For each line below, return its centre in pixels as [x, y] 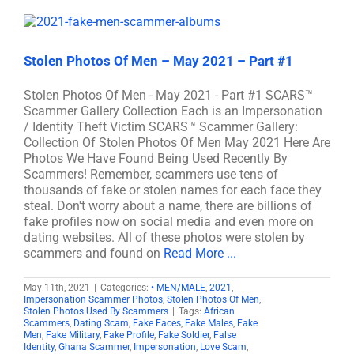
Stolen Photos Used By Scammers [96, 311]
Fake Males [209, 323]
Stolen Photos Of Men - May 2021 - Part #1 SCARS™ [168, 95]
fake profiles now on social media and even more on [169, 222]
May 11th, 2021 [57, 288]
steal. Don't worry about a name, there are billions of [168, 206]
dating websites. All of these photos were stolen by [164, 237]
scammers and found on [94, 253]
